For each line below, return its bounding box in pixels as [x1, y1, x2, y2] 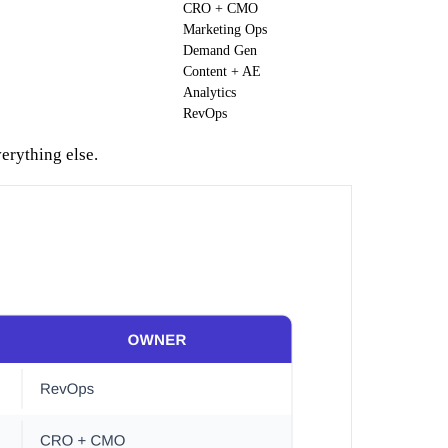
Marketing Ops [183, 22, 267, 38]
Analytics [183, 85, 236, 101]
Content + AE [183, 64, 261, 80]
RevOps [183, 106, 227, 122]
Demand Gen [183, 43, 257, 59]
